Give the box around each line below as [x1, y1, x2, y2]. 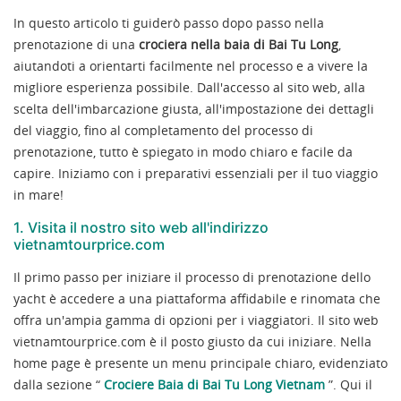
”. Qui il [325, 375, 372, 393]
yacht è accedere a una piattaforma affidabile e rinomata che [13, 289, 380, 307]
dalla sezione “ [13, 375, 104, 393]
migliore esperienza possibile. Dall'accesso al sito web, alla [13, 78, 365, 96]
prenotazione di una [13, 35, 139, 53]
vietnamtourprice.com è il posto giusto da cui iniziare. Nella [13, 332, 371, 350]
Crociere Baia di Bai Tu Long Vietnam [104, 375, 325, 393]
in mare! [13, 185, 64, 203]
